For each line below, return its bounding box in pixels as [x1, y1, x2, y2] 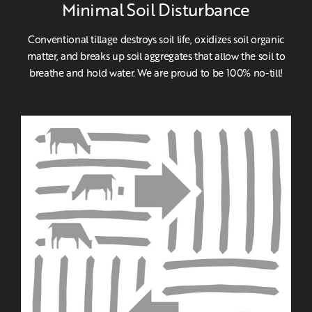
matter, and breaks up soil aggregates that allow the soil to [26, 49, 286, 63]
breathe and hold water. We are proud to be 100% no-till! [29, 65, 283, 80]
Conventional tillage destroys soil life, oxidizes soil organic [28, 32, 284, 47]
